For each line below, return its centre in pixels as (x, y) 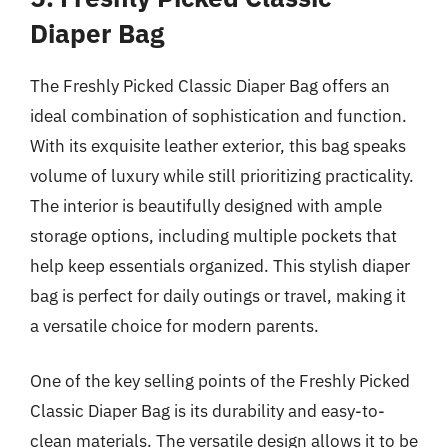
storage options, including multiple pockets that (213, 235)
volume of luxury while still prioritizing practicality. (222, 175)
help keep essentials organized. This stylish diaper (220, 265)
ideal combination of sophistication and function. (218, 115)
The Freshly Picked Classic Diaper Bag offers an (210, 85)
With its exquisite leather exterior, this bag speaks (218, 145)
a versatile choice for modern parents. (174, 325)
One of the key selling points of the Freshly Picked (220, 381)
